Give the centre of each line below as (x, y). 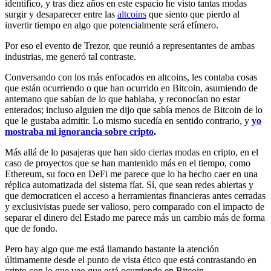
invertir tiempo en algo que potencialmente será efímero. (112, 25)
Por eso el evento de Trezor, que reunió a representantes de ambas (130, 46)
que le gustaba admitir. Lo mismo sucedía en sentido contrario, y (128, 121)
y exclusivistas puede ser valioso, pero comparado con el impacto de (135, 207)
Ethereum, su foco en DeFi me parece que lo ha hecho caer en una (131, 174)
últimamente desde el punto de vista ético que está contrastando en (131, 260)
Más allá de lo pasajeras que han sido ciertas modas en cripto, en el (132, 152)
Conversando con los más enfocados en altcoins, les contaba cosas (131, 77)
